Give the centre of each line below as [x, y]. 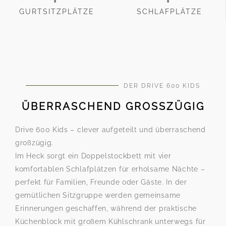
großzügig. [34, 143]
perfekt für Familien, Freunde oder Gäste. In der [101, 182]
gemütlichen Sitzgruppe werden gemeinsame [98, 195]
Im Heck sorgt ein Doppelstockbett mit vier [93, 156]
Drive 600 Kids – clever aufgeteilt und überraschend [110, 130]
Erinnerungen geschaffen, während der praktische [106, 208]
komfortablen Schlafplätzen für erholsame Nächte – [110, 169]
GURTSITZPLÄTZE [56, 12]
